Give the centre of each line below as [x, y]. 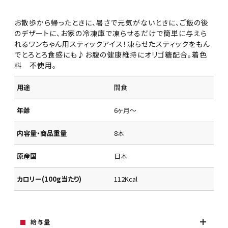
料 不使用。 [36, 65]
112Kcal [126, 179]
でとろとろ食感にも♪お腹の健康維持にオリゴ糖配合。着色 [111, 55]
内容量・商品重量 [42, 133]
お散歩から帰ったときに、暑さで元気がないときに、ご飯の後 [112, 23]
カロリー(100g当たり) [49, 179]
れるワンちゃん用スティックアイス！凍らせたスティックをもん [112, 44]
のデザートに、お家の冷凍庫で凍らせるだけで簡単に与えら [111, 33]
